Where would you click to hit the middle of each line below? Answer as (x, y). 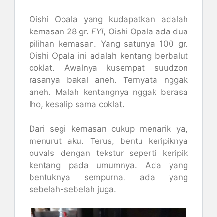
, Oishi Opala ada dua (146, 31)
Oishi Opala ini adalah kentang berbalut (108, 56)
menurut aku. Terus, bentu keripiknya (108, 141)
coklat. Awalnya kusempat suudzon (108, 68)
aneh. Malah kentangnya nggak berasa (108, 92)
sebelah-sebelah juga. (73, 189)
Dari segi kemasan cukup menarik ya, (108, 129)
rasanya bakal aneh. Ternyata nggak (108, 80)
